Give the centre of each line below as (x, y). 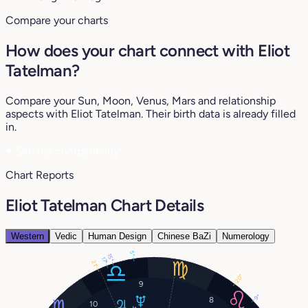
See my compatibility (66, 151)
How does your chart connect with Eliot (148, 50)
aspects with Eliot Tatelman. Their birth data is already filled (151, 113)
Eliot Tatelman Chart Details (105, 205)
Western (27, 236)
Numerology (246, 236)
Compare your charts (57, 21)
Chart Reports (40, 175)
